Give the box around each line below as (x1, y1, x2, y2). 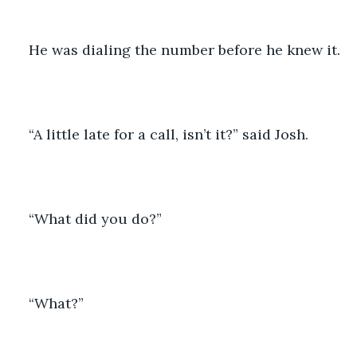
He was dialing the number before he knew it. (29, 40, 340, 59)
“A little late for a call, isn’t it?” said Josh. (29, 124, 308, 143)
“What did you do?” (29, 209, 162, 228)
